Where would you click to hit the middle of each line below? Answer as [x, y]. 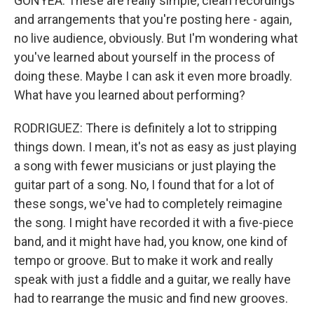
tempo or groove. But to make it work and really [144, 260]
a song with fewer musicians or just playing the [145, 166]
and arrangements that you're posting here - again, [153, 19]
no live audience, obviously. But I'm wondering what [156, 38]
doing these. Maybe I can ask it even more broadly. [153, 76]
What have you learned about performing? [130, 95]
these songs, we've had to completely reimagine [148, 204]
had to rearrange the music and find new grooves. [151, 298]
